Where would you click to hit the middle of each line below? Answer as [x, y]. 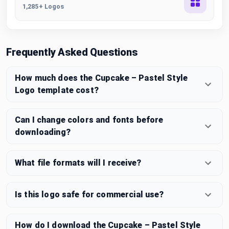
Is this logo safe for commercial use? [89, 194]
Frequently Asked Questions [72, 52]
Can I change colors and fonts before [89, 120]
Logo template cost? [57, 90]
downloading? [43, 132]
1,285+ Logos [43, 6]
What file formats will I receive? [78, 163]
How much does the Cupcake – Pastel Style [101, 78]
